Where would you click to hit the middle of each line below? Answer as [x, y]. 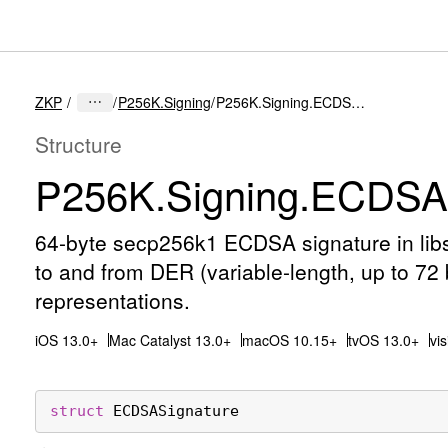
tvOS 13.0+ [383, 340]
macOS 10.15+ [289, 340]
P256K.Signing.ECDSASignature [358, 102]
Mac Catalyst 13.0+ [170, 340]
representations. [112, 300]
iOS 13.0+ [66, 340]
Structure [78, 144]
